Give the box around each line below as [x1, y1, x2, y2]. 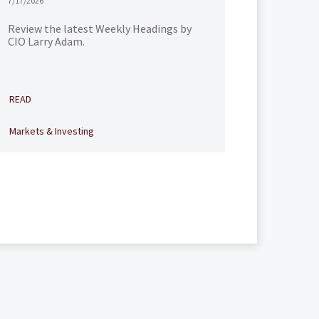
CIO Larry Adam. [7, 34, 85, 48]
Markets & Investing [9, 125, 94, 137]
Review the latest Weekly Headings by [7, 21, 192, 36]
